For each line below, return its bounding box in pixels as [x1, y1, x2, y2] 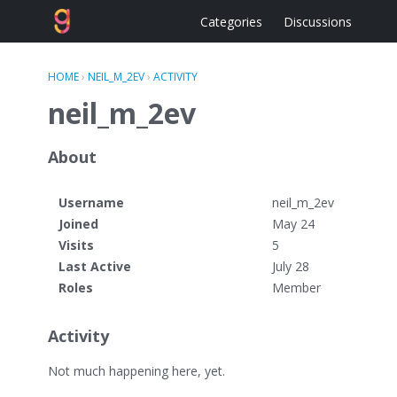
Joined [58, 215, 98, 232]
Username [58, 194, 124, 211]
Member [272, 279, 321, 296]
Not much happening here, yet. [48, 362, 225, 379]
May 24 [272, 215, 315, 232]
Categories [200, 12, 262, 30]
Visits [58, 237, 94, 253]
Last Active [58, 258, 131, 275]
